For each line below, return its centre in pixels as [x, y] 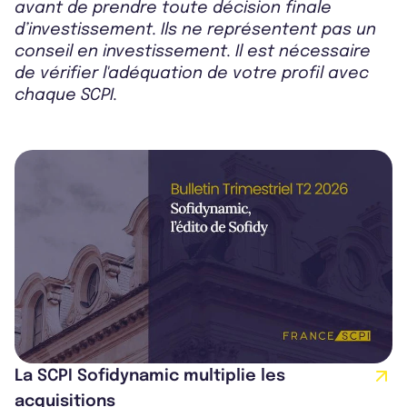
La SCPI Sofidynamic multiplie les [150, 377]
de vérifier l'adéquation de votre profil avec [192, 73]
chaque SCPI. [66, 95]
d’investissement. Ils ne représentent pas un [195, 30]
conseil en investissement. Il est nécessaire [193, 51]
